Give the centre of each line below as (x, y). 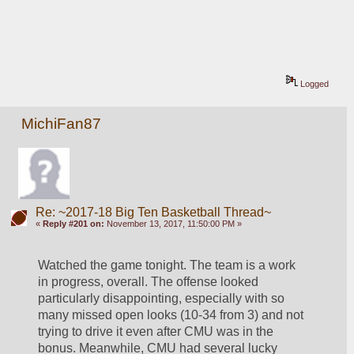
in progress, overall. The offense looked (149, 282)
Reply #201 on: (73, 224)
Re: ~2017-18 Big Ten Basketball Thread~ (153, 213)
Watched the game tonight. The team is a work (167, 265)
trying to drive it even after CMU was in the (156, 332)
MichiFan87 (62, 123)
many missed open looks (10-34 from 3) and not (171, 315)
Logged (314, 83)
